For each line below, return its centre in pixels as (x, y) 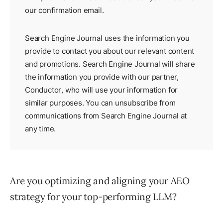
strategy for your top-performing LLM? (93, 197)
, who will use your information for (120, 90)
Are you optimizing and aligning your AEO (100, 181)
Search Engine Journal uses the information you (107, 38)
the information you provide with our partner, (102, 77)
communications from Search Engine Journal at (106, 116)
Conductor (43, 90)
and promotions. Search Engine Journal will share (110, 64)
